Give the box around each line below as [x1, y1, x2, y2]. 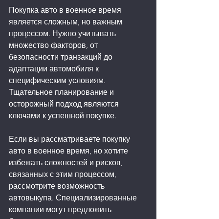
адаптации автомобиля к [9, 64, 101, 74]
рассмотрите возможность [9, 181, 107, 191]
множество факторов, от [9, 41, 100, 50]
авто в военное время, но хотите [9, 146, 130, 156]
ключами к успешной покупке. [9, 111, 116, 121]
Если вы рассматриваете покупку [9, 134, 132, 144]
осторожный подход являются [9, 99, 121, 109]
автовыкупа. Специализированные [9, 193, 139, 203]
